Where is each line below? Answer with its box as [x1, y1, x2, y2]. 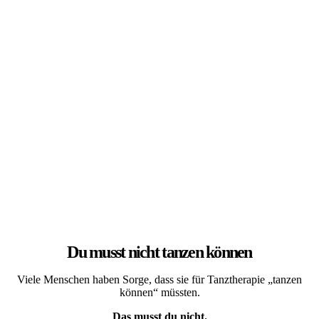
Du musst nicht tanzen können [67, 242, 252, 261]
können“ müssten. [119, 286, 200, 298]
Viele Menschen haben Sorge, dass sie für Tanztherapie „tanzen [17, 273, 302, 286]
